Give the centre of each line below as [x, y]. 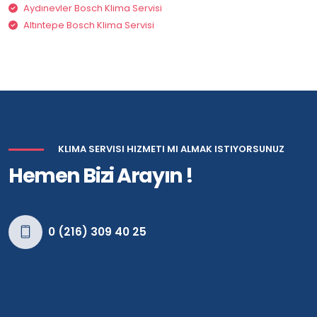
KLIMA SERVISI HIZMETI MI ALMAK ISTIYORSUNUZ [171, 149]
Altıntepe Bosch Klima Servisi [89, 25]
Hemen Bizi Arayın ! [101, 176]
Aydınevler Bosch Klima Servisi [93, 8]
